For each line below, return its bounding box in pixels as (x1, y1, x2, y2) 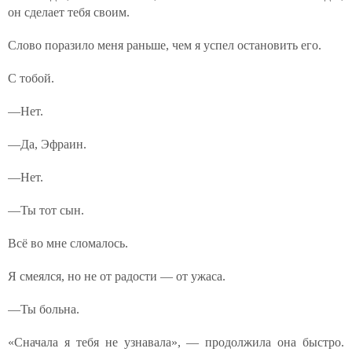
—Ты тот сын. (8, 203, 84, 217)
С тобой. (8, 71, 54, 85)
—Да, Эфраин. (8, 137, 86, 151)
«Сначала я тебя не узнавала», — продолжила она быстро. (8, 335, 344, 349)
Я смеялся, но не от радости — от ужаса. (8, 269, 225, 283)
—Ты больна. (8, 302, 79, 316)
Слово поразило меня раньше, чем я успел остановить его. (8, 38, 321, 52)
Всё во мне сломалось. (8, 236, 128, 250)
